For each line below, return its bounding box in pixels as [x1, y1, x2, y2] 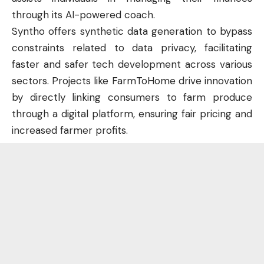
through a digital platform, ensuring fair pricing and [12, 107, 252, 120]
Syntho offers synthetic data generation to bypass [12, 24, 252, 38]
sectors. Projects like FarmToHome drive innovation [12, 74, 252, 87]
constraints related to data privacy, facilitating [12, 41, 252, 54]
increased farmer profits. [12, 123, 128, 137]
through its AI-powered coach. [12, 8, 155, 21]
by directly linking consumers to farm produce [12, 90, 252, 104]
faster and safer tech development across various [12, 57, 252, 71]
